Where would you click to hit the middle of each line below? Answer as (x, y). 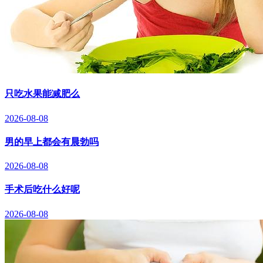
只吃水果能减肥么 (42, 94)
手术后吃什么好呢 (42, 190)
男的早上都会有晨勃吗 (52, 141)
